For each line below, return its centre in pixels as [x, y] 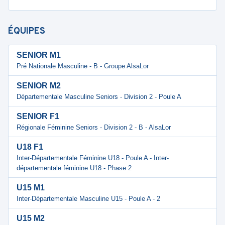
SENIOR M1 [39, 55]
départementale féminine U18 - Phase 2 [74, 168]
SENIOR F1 [38, 116]
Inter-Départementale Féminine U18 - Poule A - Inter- [93, 158]
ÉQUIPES [27, 31]
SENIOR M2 [39, 86]
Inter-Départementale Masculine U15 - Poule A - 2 [88, 199]
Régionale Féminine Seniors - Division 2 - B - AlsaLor [94, 127]
